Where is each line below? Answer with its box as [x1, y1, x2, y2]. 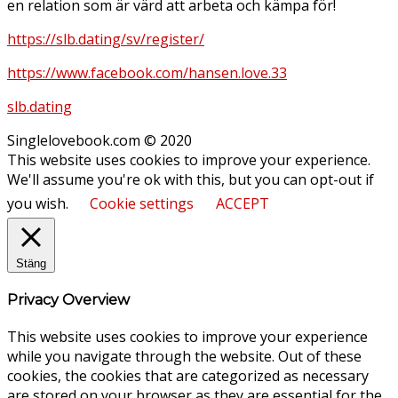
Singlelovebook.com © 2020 [7, 130, 192, 150]
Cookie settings [90, 193, 194, 213]
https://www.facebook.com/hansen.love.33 [7, 62, 287, 83]
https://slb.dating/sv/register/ [7, 28, 204, 49]
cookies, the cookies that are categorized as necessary [7, 366, 369, 386]
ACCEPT [216, 193, 269, 213]
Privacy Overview [7, 291, 130, 309]
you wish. [7, 193, 72, 213]
